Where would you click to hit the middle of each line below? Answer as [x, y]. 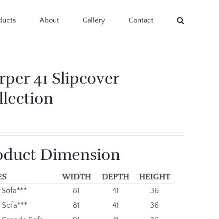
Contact [141, 20]
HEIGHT [154, 177]
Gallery [94, 20]
